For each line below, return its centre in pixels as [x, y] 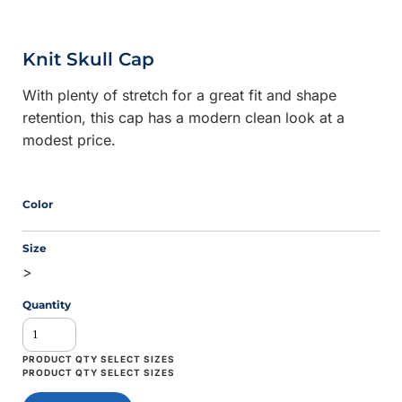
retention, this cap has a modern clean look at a [184, 117]
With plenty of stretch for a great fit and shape [180, 95]
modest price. [70, 140]
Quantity [47, 304]
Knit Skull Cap [89, 59]
